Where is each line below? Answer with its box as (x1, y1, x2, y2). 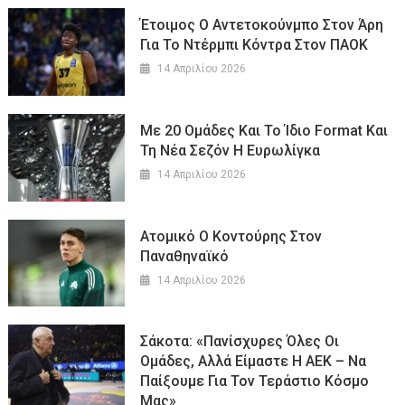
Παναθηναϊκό (140, 247, 230, 265)
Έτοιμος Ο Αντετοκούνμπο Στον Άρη (140, 16, 384, 34)
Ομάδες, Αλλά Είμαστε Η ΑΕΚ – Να (140, 353, 367, 371)
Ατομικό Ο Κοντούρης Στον (140, 227, 323, 245)
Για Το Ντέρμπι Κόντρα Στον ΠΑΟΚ (140, 36, 369, 54)
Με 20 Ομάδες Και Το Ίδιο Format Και (140, 121, 389, 139)
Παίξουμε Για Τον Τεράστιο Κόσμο (140, 372, 370, 391)
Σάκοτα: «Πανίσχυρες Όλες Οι (140, 333, 340, 351)
